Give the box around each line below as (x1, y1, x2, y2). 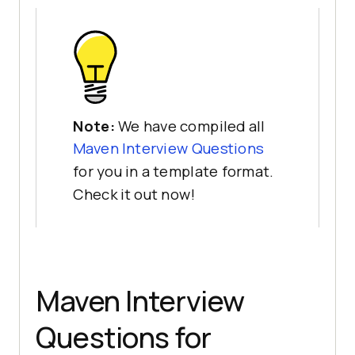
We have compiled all (117, 116, 265, 136)
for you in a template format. (73, 162, 274, 182)
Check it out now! (73, 185, 195, 204)
